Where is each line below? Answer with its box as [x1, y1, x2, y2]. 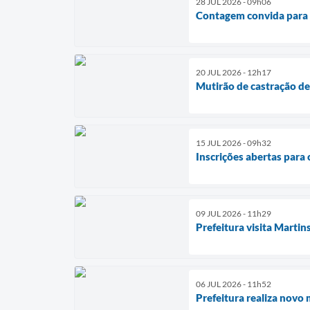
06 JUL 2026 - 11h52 [196, 278, 271, 289]
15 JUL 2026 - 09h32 [196, 137, 271, 148]
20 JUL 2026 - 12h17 [196, 66, 271, 77]
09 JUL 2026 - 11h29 [196, 208, 271, 219]
